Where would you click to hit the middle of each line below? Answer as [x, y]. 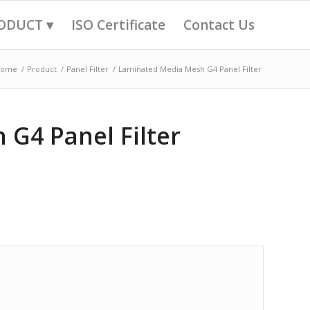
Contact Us [219, 25]
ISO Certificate [118, 25]
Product [42, 69]
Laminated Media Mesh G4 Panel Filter [190, 69]
